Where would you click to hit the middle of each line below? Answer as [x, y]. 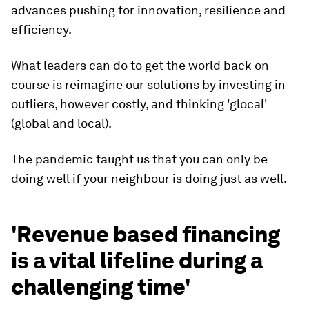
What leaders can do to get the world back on [140, 65]
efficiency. [41, 29]
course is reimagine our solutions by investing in [148, 84]
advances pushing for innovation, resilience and [148, 10]
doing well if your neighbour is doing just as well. [149, 178]
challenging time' [101, 287]
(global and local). [61, 123]
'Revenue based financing [146, 234]
